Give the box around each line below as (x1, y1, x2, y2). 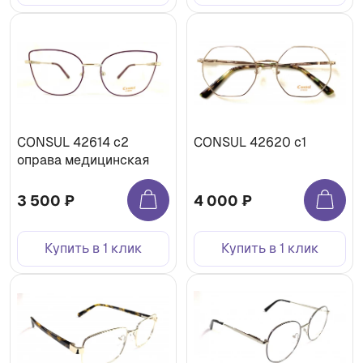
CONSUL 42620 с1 (194, 135, 306, 151)
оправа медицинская (17, 152, 149, 169)
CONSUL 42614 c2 (17, 135, 129, 151)
